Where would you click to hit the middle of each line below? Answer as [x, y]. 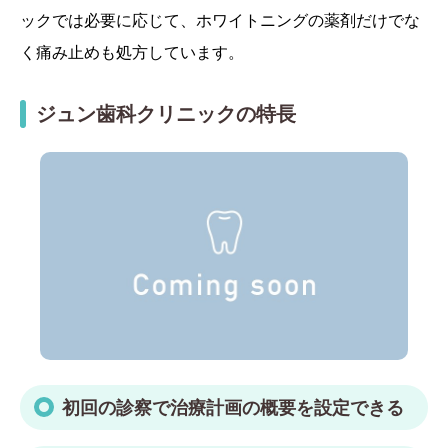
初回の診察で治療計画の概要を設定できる [233, 406]
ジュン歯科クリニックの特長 [166, 114]
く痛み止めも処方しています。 [132, 52]
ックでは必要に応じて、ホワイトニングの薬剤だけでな [220, 20]
